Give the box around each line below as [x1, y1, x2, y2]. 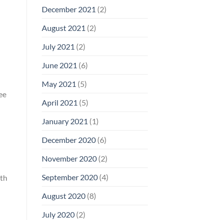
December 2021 [41, 4, 96, 14]
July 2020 [41, 209, 75, 219]
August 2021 [41, 23, 85, 32]
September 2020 [41, 172, 98, 182]
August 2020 [41, 191, 85, 200]
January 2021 [41, 116, 88, 126]
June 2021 [41, 60, 77, 70]
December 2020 [41, 135, 96, 144]
